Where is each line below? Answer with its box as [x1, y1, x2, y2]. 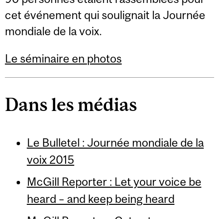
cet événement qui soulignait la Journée [5, 8, 205, 22]
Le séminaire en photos [5, 51, 122, 65]
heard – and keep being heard [26, 192, 175, 206]
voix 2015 [26, 153, 74, 167]
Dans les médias [5, 94, 137, 115]
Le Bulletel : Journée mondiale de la [26, 136, 204, 150]
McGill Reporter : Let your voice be [26, 175, 201, 189]
